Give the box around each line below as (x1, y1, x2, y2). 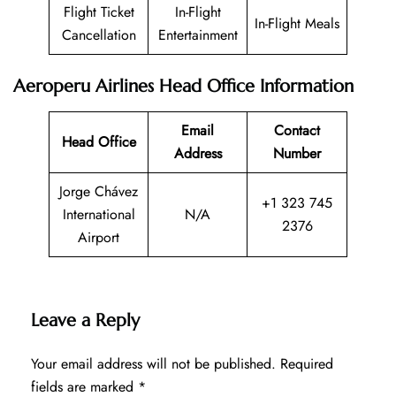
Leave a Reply (31, 308, 140, 331)
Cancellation (61, 24, 136, 45)
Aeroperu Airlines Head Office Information (13, 74, 354, 97)
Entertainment (157, 24, 238, 45)
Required (280, 353, 333, 374)
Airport (78, 226, 119, 247)
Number (273, 142, 321, 164)
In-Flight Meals (255, 12, 339, 34)
